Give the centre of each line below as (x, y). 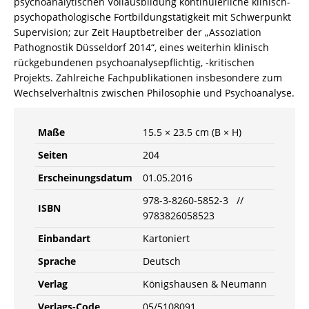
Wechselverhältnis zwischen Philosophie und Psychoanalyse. (154, 93)
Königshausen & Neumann (205, 284)
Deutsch (162, 261)
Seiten (53, 155)
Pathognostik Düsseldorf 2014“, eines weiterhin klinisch (141, 47)
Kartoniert (166, 238)
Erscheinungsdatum (85, 178)
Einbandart (64, 238)
